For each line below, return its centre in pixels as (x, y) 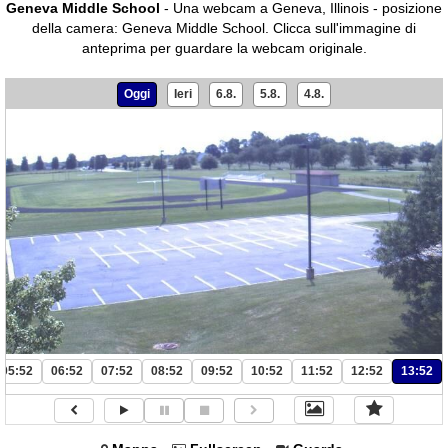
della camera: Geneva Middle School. (150, 28)
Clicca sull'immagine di (342, 28)
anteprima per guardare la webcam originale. (224, 48)
